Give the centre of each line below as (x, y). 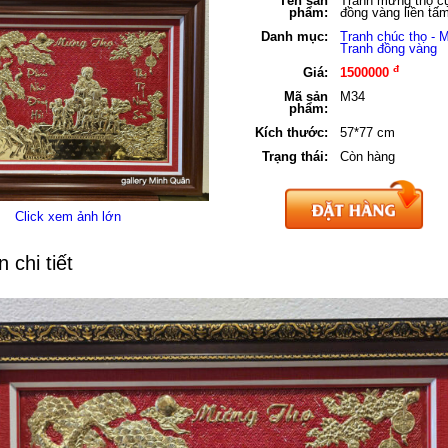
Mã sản (306, 96)
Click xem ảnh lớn (67, 217)
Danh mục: (294, 36)
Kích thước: (291, 132)
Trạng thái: (295, 156)
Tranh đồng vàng (388, 48)
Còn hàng (367, 156)
